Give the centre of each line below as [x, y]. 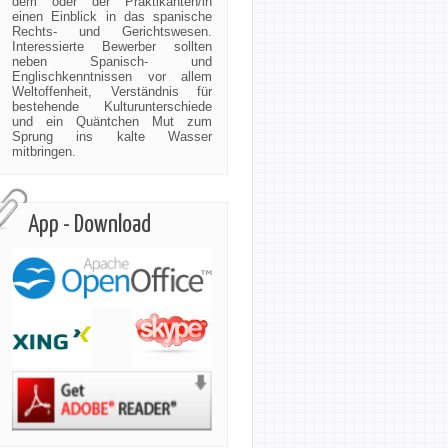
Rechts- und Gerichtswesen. [112, 31]
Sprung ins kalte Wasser [112, 136]
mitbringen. [44, 151]
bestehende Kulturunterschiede [112, 106]
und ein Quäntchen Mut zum [112, 121]
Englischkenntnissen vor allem [112, 76]
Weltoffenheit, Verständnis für [112, 91]
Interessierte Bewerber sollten [112, 46]
